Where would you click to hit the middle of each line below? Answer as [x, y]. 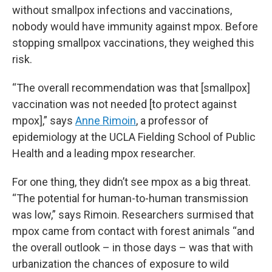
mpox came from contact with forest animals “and [133, 231]
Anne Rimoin [106, 121]
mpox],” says [44, 121]
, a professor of [172, 121]
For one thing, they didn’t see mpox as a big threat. [131, 182]
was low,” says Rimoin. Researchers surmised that [133, 215]
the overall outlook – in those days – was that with [133, 247]
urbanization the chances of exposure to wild [121, 264]
